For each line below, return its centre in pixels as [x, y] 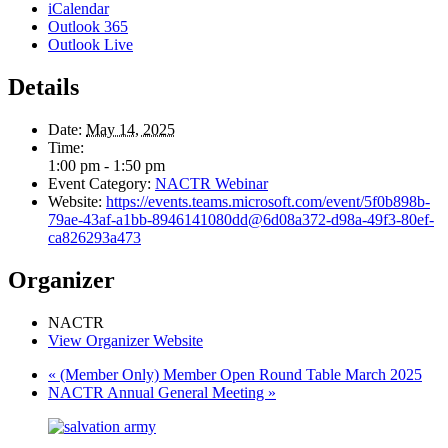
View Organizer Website [125, 340]
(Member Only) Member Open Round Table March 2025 [239, 374]
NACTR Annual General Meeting [158, 392]
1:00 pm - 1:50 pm [106, 166]
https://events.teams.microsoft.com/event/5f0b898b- [268, 202]
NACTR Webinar [211, 184]
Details [43, 87]
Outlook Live [90, 45]
